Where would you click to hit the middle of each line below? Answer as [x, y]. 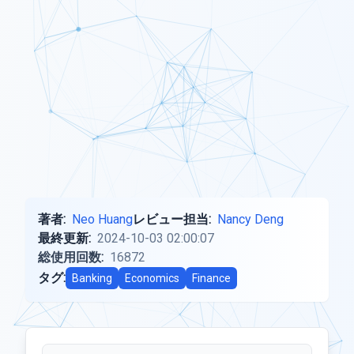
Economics [152, 278]
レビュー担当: [172, 219]
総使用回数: [71, 257]
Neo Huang [102, 219]
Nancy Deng [250, 219]
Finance [211, 278]
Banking [92, 278]
